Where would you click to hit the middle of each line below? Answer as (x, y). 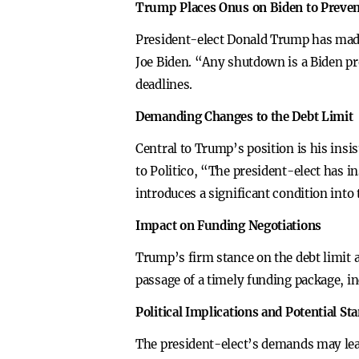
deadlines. (164, 85)
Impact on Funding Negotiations (228, 226)
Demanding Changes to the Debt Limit (244, 117)
